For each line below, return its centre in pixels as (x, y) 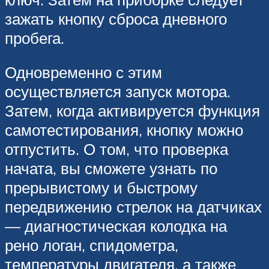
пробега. (35, 38)
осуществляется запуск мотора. (118, 92)
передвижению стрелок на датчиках (133, 207)
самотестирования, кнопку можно (124, 130)
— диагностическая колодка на (116, 226)
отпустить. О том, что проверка (116, 149)
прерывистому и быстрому (101, 188)
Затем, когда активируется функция (132, 111)
